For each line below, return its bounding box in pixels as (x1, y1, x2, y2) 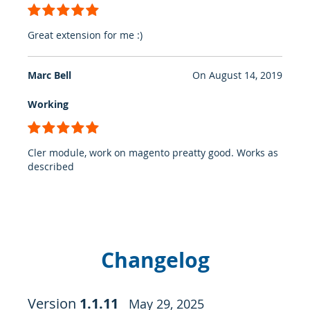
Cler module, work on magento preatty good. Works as (28, 146, 278, 159)
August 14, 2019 (208, 69, 282, 82)
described (28, 160, 74, 173)
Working (28, 98, 69, 111)
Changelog (100, 246, 210, 274)
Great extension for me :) (28, 28, 143, 42)
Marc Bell (28, 69, 71, 82)
